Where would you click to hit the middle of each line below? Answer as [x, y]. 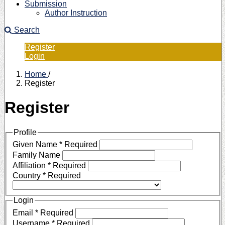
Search [26, 30]
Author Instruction [76, 13]
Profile [25, 132]
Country [28, 176]
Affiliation [30, 166]
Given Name [36, 145]
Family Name [37, 155]
